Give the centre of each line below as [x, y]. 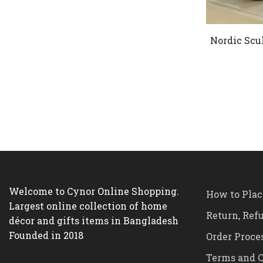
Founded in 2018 [46, 235]
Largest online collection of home [88, 205]
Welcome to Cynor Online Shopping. [94, 191]
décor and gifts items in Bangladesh [94, 220]
